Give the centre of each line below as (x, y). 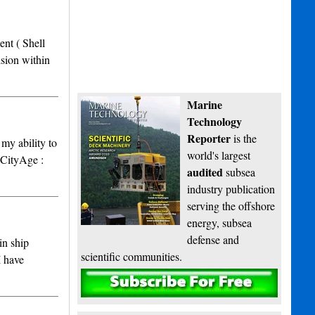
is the (244, 139)
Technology (215, 122)
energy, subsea (220, 223)
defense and (213, 240)
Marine (205, 105)
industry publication (231, 189)
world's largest (219, 155)
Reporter (209, 139)
